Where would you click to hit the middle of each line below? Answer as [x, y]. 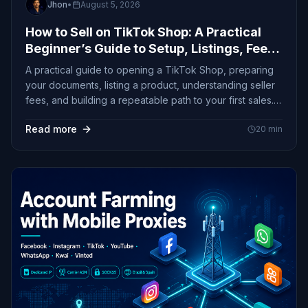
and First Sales [70, 65]
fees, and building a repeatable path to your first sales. [150, 100]
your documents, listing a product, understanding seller [150, 85]
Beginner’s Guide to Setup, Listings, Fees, [152, 48]
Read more [51, 129]
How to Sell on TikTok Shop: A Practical [143, 32]
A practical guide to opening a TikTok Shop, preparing [150, 69]
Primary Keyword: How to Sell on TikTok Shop [130, 115]
